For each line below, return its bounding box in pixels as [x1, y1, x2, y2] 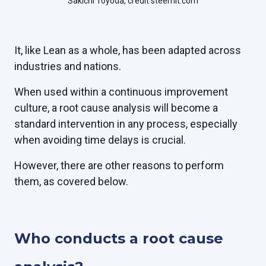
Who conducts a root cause [14, 230, 223, 247]
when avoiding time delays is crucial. [14, 134, 186, 146]
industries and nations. [14, 60, 121, 72]
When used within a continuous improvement [14, 85, 228, 98]
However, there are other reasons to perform [14, 159, 224, 172]
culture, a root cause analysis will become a [14, 102, 218, 114]
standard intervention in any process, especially [14, 118, 237, 130]
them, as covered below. [14, 175, 128, 188]
